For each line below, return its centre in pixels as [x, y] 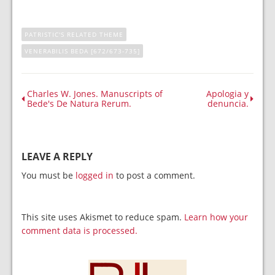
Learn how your [216, 217]
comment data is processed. [79, 230]
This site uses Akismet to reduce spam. [103, 217]
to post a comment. [154, 175]
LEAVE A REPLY [57, 157]
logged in [95, 175]
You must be [48, 175]
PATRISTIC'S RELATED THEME [74, 34]
